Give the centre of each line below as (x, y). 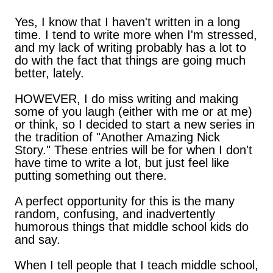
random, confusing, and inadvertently (115, 214)
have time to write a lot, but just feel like (122, 163)
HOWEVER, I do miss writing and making (126, 99)
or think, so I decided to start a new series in (135, 124)
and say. (37, 239)
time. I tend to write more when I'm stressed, (136, 35)
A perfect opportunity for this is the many (125, 201)
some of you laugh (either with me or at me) (133, 112)
